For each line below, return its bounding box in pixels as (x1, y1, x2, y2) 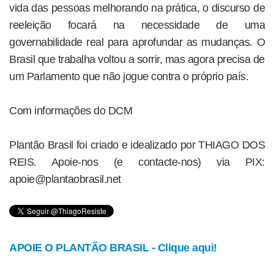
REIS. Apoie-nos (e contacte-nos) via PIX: (9, 156, 265, 169)
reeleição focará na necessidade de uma (9, 19, 265, 32)
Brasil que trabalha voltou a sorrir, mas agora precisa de (9, 53, 265, 66)
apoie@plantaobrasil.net (9, 173, 121, 186)
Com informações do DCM (9, 105, 132, 117)
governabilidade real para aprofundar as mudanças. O (9, 36, 265, 49)
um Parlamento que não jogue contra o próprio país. (9, 70, 248, 83)
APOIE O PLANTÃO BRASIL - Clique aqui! (9, 242, 217, 254)
